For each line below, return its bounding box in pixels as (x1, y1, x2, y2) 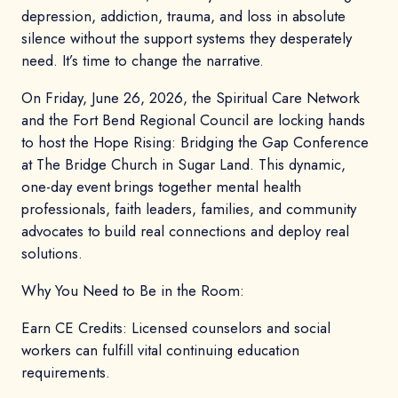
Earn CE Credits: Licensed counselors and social (21, 316, 330, 338)
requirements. (21, 361, 110, 383)
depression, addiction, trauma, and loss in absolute (21, 5, 346, 28)
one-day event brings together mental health (21, 176, 301, 198)
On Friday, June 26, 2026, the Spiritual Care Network (21, 87, 360, 109)
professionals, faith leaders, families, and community (21, 198, 356, 220)
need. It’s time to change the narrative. (21, 50, 264, 72)
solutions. (21, 243, 83, 265)
